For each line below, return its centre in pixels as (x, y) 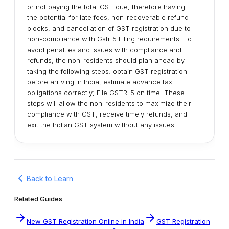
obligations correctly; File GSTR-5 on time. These (106, 93)
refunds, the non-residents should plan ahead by (106, 60)
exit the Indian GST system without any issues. (104, 125)
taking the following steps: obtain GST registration (107, 71)
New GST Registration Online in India (85, 221)
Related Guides (38, 199)
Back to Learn (50, 178)
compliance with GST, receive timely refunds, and (107, 114)
